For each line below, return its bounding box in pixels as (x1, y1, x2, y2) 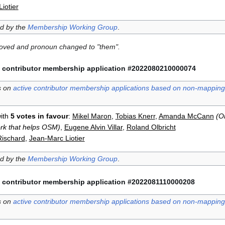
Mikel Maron (72, 111, 111, 120)
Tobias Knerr (115, 111, 155, 120)
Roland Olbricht (126, 123, 176, 131)
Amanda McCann (158, 111, 214, 120)
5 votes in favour (10, 111, 68, 120)
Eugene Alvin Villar (64, 123, 123, 131)
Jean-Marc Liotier (29, 134, 85, 142)
